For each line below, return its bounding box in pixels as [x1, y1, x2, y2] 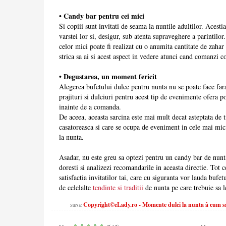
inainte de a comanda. [59, 102, 121, 112]
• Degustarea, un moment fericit [59, 71, 157, 82]
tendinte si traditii [93, 183, 143, 193]
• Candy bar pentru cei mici [59, 11, 144, 22]
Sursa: [70, 202, 83, 209]
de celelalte [59, 183, 93, 193]
